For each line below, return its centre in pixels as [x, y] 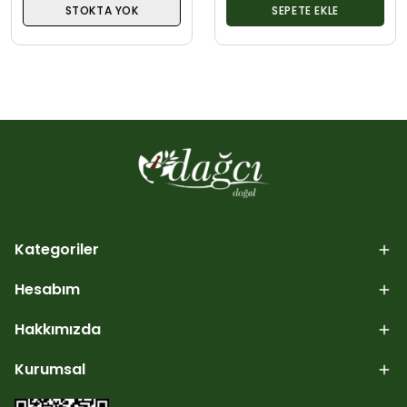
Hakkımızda [58, 330]
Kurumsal [50, 370]
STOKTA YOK [102, 10]
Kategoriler [57, 250]
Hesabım [47, 290]
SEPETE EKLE [305, 10]
